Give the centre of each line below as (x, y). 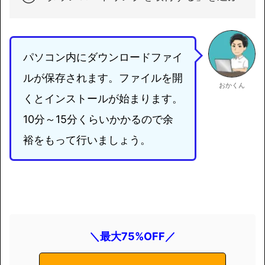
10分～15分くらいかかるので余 (98, 119)
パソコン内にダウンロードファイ (103, 57)
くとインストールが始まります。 (103, 99)
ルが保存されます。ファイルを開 (103, 78)
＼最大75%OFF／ (132, 237)
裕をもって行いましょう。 (87, 140)
